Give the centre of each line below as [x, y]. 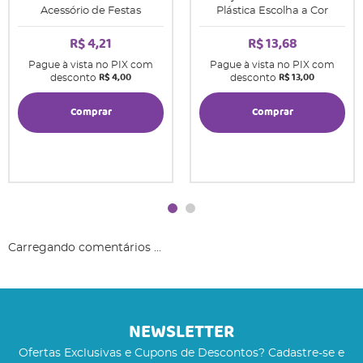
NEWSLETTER [181, 332]
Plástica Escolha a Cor [272, 11]
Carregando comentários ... [85, 248]
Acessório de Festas [91, 11]
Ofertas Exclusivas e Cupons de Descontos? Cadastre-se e [181, 353]
